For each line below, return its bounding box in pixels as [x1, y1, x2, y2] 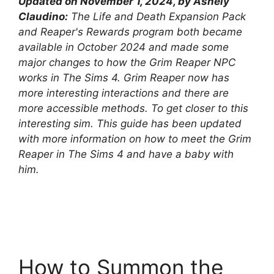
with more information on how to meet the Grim [18, 132, 251, 145]
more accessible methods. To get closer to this [18, 102, 248, 114]
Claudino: [18, 10, 68, 23]
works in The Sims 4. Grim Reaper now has [18, 71, 229, 84]
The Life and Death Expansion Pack [68, 10, 246, 23]
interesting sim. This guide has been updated [18, 117, 242, 130]
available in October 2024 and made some [18, 40, 229, 53]
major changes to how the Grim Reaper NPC [18, 56, 235, 68]
